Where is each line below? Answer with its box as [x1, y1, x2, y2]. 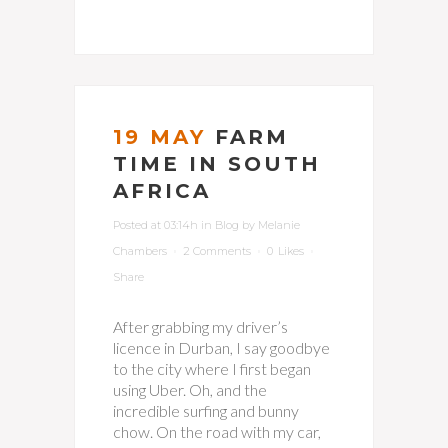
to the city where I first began [113, 359, 311, 378]
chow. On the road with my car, [113, 422, 321, 441]
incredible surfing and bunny [113, 401, 299, 420]
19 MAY [113, 125, 206, 149]
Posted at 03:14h [113, 218, 198, 232]
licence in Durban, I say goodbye [113, 338, 330, 357]
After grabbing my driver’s [113, 317, 288, 336]
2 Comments [183, 244, 251, 258]
